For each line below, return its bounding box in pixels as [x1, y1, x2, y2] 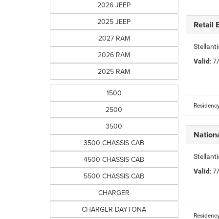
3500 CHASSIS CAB [84, 138, 145, 148]
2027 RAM [98, 33, 130, 43]
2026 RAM [98, 50, 131, 60]
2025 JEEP [97, 17, 131, 26]
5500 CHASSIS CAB [84, 171, 145, 181]
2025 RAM [98, 66, 131, 76]
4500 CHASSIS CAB [84, 154, 145, 164]
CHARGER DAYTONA [82, 204, 147, 214]
